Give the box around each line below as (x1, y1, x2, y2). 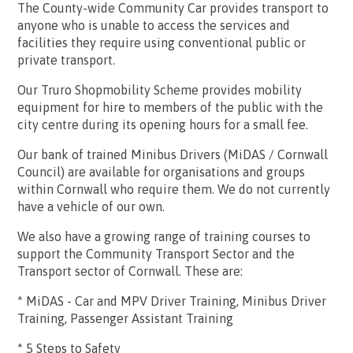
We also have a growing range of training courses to (17, 229, 310, 243)
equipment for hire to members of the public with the (17, 100, 323, 114)
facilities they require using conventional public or (17, 35, 306, 50)
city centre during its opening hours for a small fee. (17, 117, 308, 132)
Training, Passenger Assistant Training (17, 311, 233, 325)
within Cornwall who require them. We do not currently (17, 182, 330, 196)
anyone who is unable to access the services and (17, 18, 290, 32)
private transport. (17, 53, 115, 67)
